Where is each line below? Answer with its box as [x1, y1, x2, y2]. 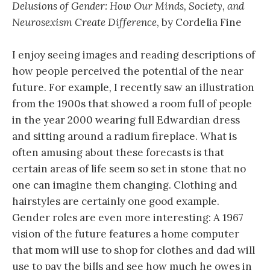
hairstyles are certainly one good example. [12, 195, 219, 209]
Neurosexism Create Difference [12, 16, 157, 29]
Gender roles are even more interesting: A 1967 [12, 211, 243, 225]
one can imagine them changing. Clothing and [12, 178, 237, 192]
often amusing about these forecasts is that [12, 146, 224, 160]
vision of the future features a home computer [12, 227, 239, 241]
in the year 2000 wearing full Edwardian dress [12, 113, 240, 127]
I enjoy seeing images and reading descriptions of [12, 48, 255, 62]
